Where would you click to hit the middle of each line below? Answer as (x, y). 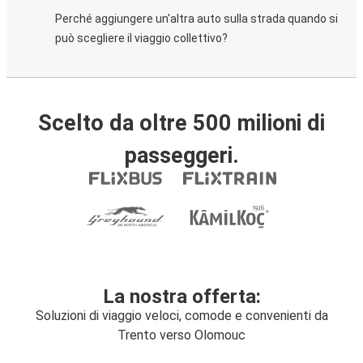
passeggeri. (181, 156)
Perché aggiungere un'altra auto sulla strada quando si (196, 19)
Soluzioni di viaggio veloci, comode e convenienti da (181, 316)
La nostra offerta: (181, 297)
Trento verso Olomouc (181, 335)
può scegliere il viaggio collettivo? (141, 38)
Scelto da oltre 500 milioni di (181, 123)
